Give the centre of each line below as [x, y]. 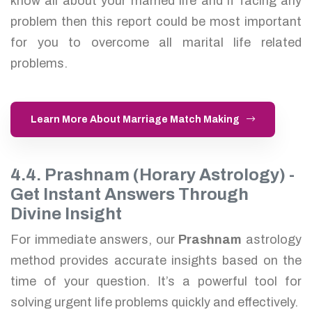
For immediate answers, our [95, 239]
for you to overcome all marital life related [156, 42]
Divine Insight [66, 213]
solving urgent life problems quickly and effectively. [154, 302]
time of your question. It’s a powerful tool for [156, 281]
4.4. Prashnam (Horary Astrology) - [153, 174]
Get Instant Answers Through [130, 194]
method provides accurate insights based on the [156, 260]
